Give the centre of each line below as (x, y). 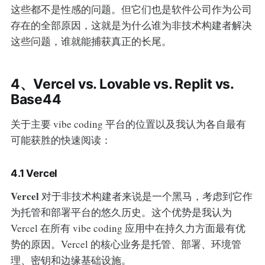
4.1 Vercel (34, 174)
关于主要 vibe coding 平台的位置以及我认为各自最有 (128, 124)
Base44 (36, 100)
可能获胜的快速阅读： (61, 140)
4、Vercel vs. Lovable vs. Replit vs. (122, 84)
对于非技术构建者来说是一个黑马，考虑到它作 (146, 196)
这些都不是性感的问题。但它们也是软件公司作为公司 (131, 9)
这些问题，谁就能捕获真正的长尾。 (91, 41)
